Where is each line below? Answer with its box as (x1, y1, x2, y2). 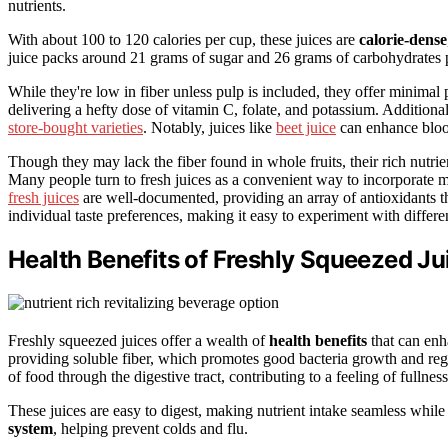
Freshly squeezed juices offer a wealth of (8, 332, 269, 350)
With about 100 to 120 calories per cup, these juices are (8, 31, 359, 49)
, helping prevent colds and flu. (53, 420, 248, 438)
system (8, 420, 53, 438)
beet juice (276, 119, 336, 137)
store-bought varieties (8, 119, 143, 137)
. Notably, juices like (143, 119, 276, 137)
